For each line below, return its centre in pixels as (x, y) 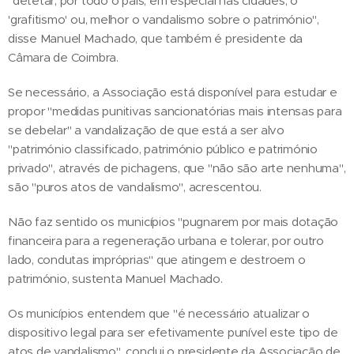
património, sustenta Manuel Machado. (115, 278)
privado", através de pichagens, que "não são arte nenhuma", (177, 168)
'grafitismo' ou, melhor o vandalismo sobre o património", (164, 19)
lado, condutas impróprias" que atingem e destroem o (157, 259)
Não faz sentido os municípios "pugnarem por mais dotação (173, 221)
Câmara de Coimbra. (63, 57)
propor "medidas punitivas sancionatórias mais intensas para (175, 111)
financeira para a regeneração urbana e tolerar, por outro (166, 240)
